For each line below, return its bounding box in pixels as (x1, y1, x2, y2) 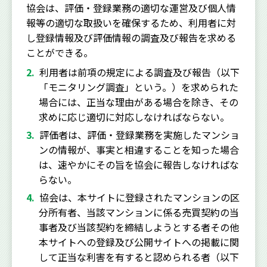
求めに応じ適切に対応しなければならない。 (38, 110, 229, 124)
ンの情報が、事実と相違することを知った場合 (38, 142, 239, 157)
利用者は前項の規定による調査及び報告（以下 (39, 65, 240, 79)
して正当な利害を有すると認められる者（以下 (38, 250, 239, 264)
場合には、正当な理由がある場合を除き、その (38, 95, 238, 109)
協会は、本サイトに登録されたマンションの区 (39, 190, 240, 204)
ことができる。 (26, 45, 93, 60)
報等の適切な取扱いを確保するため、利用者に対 (26, 15, 236, 30)
